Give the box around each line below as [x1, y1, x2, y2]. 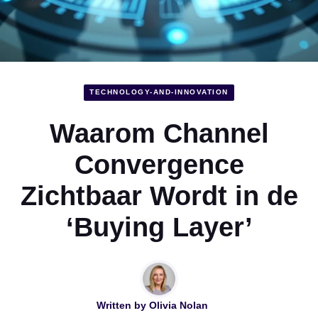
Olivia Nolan [148, 299, 208, 311]
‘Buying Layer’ [65, 212, 253, 242]
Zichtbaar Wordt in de [20, 180, 298, 211]
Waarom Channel [49, 118, 269, 148]
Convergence [74, 149, 244, 180]
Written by [96, 299, 149, 311]
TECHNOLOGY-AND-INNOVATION [89, 88, 229, 97]
